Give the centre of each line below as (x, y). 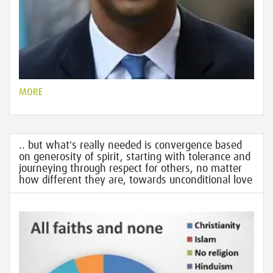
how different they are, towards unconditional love (136, 180)
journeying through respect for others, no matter (130, 169)
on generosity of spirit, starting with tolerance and (135, 157)
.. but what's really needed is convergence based (130, 146)
